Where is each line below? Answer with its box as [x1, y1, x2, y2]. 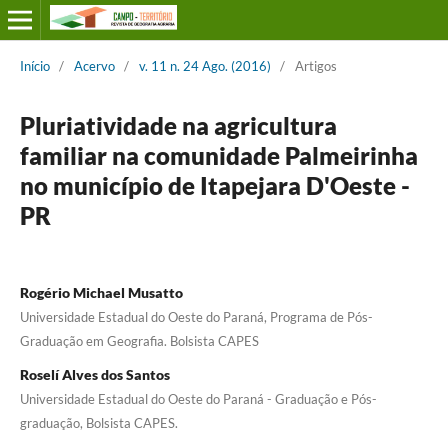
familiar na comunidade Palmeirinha [19, 140, 418, 170]
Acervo [73, 57, 115, 74]
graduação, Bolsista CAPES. [19, 414, 178, 431]
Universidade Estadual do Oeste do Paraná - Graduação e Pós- [19, 390, 377, 407]
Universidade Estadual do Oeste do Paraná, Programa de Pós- [19, 308, 373, 325]
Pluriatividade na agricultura [19, 110, 337, 140]
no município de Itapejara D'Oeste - [19, 170, 410, 200]
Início [19, 57, 50, 74]
